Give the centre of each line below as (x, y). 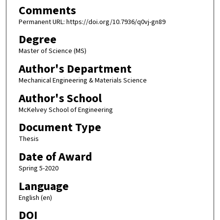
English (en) (35, 198)
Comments (47, 10)
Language (43, 186)
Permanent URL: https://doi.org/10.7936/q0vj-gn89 (92, 22)
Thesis (28, 139)
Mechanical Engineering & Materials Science (82, 80)
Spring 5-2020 (38, 168)
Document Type (60, 128)
